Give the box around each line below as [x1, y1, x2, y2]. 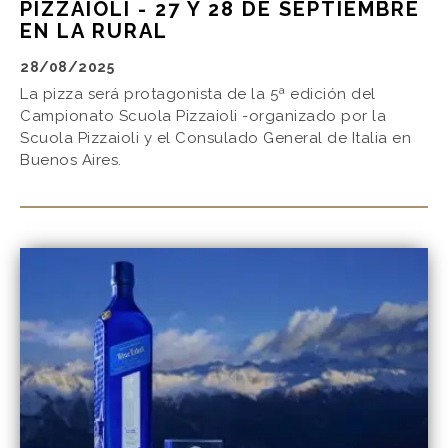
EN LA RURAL [20, 18, 168, 43]
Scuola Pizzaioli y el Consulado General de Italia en [20, 128, 411, 147]
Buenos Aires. [20, 150, 122, 169]
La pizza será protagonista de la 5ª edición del [20, 84, 376, 103]
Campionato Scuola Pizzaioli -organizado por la [20, 106, 386, 125]
